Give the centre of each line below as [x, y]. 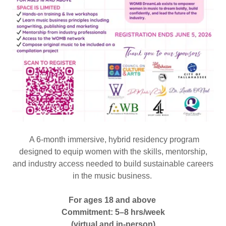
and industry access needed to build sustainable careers [113, 163]
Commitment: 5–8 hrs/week [113, 212]
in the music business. [113, 176]
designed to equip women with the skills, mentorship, [113, 151]
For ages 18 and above [112, 200]
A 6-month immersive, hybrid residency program [113, 139]
